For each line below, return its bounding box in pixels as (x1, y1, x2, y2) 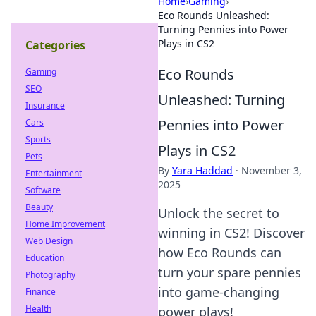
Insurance (25, 99, 65, 111)
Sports (25, 133, 51, 145)
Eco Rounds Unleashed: (158, 8, 269, 22)
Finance (25, 286, 56, 298)
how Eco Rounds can (158, 244, 281, 261)
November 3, (241, 164, 302, 177)
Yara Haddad (172, 164, 233, 177)
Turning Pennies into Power (158, 23, 288, 36)
